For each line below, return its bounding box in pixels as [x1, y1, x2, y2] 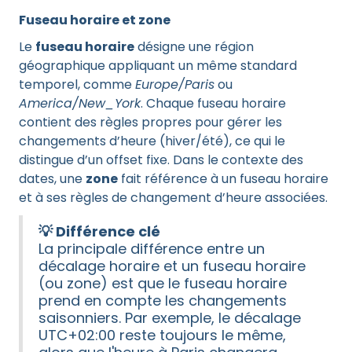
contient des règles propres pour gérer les [19, 113, 282, 131]
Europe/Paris [135, 75, 214, 93]
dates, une [19, 170, 86, 188]
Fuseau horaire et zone [19, 11, 170, 29]
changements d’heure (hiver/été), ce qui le [19, 132, 285, 150]
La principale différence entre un [38, 239, 265, 258]
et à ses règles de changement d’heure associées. [19, 189, 328, 207]
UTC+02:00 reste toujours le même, [38, 325, 286, 345]
